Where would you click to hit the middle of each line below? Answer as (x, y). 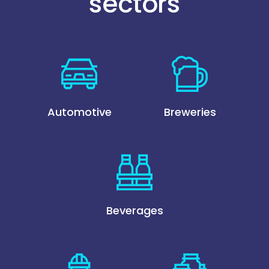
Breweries (190, 112)
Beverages (134, 211)
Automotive (79, 112)
